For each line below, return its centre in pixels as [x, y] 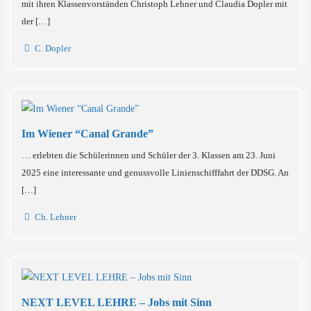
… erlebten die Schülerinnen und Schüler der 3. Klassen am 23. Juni [149, 155]
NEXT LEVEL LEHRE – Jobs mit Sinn [117, 302]
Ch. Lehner [55, 217]
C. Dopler [52, 48]
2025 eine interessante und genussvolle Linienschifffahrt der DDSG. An [155, 173]
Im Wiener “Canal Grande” [87, 134]
